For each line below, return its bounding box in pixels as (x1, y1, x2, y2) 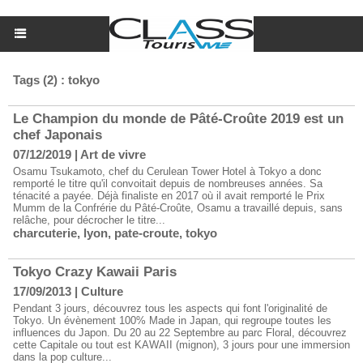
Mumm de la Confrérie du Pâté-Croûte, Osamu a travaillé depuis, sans (13, 202, 343, 214)
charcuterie (13, 226, 77, 240)
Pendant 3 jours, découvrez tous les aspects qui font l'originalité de (13, 302, 327, 314)
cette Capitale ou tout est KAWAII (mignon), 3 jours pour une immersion (13, 339, 350, 351)
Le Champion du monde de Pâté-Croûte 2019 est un (13, 111, 344, 126)
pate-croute (114, 226, 179, 240)
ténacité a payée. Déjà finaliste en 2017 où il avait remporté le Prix (13, 190, 325, 202)
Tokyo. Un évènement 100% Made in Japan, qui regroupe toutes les (13, 314, 331, 327)
